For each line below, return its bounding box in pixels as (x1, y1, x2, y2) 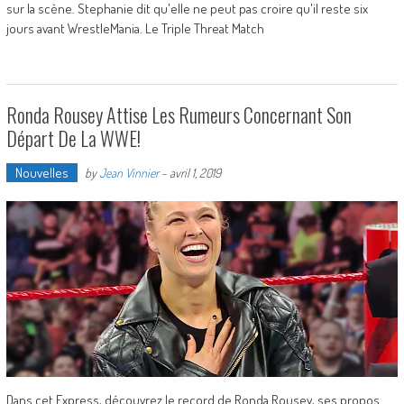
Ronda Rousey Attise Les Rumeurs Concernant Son (5, 100, 352, 130)
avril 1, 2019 (169, 165, 221, 181)
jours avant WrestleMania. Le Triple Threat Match (5, 20, 264, 38)
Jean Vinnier (98, 165, 159, 181)
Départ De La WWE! (5, 124, 141, 153)
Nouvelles (14, 164, 69, 182)
